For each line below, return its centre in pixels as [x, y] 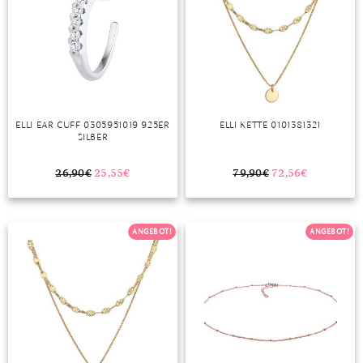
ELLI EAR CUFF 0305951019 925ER [93, 125]
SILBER [93, 137]
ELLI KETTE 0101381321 [270, 125]
